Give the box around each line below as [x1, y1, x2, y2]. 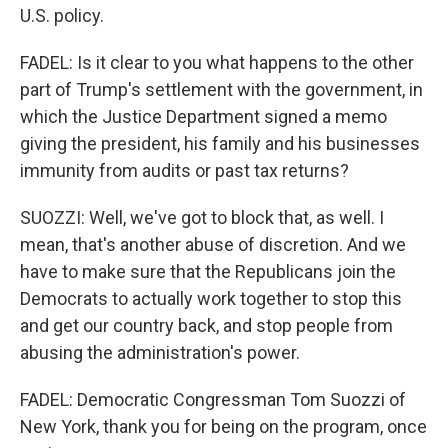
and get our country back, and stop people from [20, 315, 393, 336]
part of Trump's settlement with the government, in [20, 79, 423, 100]
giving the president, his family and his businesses [20, 133, 420, 154]
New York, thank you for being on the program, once [20, 416, 427, 437]
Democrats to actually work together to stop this [20, 288, 402, 309]
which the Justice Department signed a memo [20, 106, 387, 127]
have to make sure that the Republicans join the [20, 261, 396, 282]
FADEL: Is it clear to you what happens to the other [20, 52, 414, 73]
